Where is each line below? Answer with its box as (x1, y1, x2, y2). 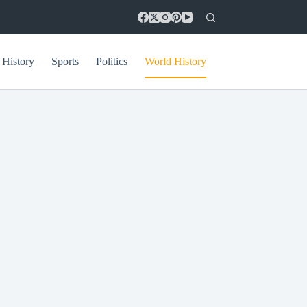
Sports (51, 56, 79, 67)
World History (145, 56, 207, 67)
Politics (96, 56, 128, 67)
